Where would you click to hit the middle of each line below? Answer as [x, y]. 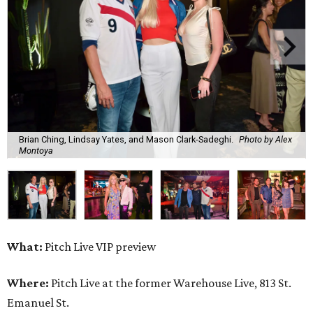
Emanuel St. [38, 302]
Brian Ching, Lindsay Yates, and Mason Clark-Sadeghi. [126, 140]
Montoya [36, 151]
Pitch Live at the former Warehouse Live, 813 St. [170, 283]
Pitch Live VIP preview [99, 246]
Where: [28, 283]
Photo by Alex [265, 140]
